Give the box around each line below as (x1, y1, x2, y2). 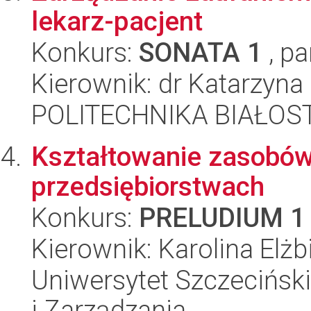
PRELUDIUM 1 (139, 202, 305, 233)
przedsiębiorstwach (31, 171, 264, 202)
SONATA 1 (139, 37, 262, 68)
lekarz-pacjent (31, 6, 203, 37)
